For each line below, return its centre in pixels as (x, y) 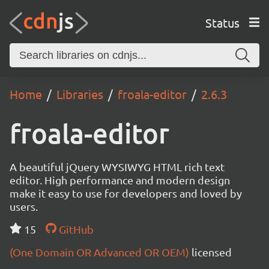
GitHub (75, 229)
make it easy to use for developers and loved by (126, 193)
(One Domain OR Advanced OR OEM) (101, 252)
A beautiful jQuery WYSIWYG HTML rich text (117, 167)
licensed (212, 252)
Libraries (80, 94)
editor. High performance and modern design (120, 180)
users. (24, 206)
